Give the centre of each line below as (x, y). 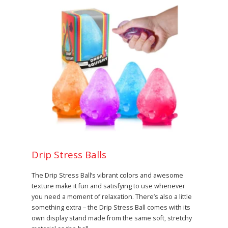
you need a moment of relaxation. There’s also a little (112, 196)
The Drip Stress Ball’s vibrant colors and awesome (107, 175)
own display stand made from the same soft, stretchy (112, 218)
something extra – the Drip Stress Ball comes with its (111, 207)
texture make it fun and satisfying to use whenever (108, 186)
